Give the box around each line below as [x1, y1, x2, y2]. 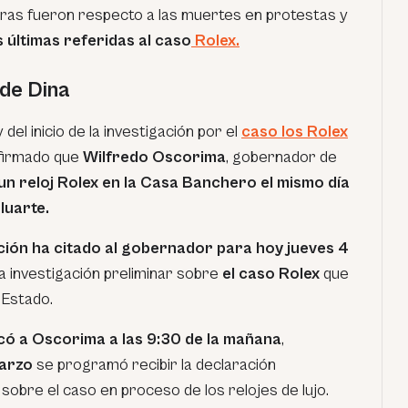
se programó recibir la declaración [33, 355, 276, 374]
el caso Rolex [219, 264, 320, 283]
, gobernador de [226, 148, 337, 167]
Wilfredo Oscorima [83, 148, 226, 167]
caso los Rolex [241, 122, 348, 141]
